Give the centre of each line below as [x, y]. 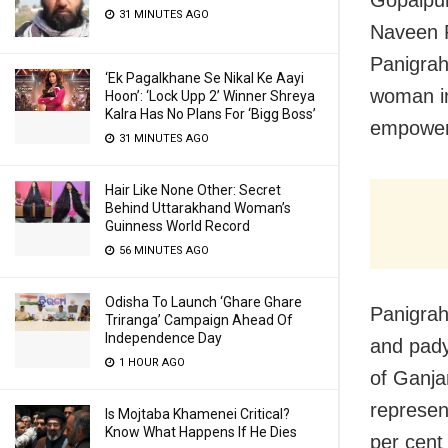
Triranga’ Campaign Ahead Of [199, 320]
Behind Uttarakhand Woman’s [198, 208]
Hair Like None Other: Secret [193, 190]
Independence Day [163, 338]
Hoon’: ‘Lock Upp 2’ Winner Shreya [210, 96]
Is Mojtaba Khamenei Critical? [197, 414]
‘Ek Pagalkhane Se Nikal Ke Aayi [204, 78]
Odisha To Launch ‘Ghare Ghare [203, 302]
